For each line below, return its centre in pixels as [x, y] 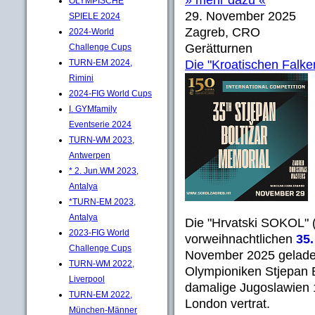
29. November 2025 [240, 16]
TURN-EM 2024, [101, 62]
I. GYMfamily [93, 109]
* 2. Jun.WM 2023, [104, 171]
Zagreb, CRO [223, 32]
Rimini [81, 78]
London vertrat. [229, 304]
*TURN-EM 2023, [102, 201]
